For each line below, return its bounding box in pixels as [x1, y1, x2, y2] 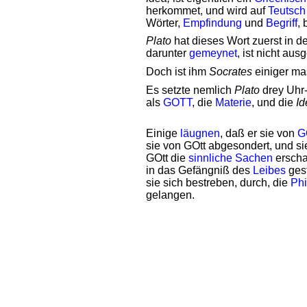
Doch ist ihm [146, 66, 209, 77]
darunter [146, 47, 189, 59]
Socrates [209, 66, 252, 77]
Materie [215, 97, 251, 108]
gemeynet [189, 47, 237, 59]
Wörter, [146, 17, 183, 29]
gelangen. [146, 189, 195, 201]
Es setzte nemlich [146, 84, 234, 96]
